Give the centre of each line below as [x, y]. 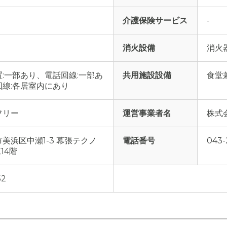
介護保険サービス [155, 21]
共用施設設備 [147, 75]
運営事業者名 [147, 113]
